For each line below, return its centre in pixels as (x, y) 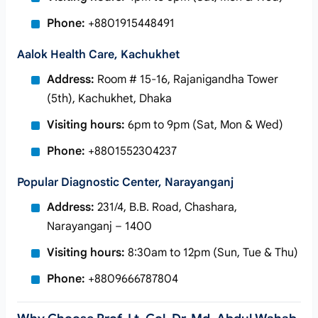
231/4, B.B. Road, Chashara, (166, 207)
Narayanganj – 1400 (99, 226)
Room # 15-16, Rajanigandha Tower (186, 79)
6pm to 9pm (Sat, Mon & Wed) (204, 125)
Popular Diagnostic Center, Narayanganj (125, 182)
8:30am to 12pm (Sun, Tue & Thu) (212, 253)
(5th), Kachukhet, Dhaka (109, 99)
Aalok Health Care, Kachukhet (98, 55)
